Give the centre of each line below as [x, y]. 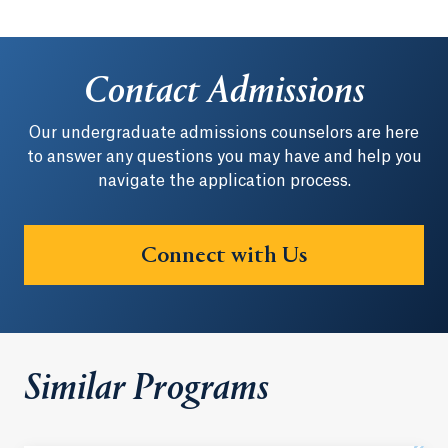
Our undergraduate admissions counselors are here [224, 132]
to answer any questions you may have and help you [224, 156]
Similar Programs [146, 390]
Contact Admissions [224, 92]
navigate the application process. [224, 180]
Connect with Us [224, 255]
